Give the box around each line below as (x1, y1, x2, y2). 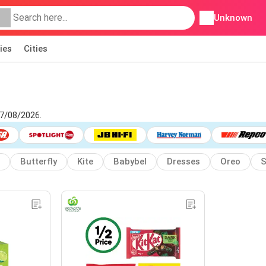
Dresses (167, 156, 200, 167)
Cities (24, 43, 47, 54)
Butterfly (20, 156, 57, 167)
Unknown (213, 12, 252, 23)
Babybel (113, 156, 147, 167)
